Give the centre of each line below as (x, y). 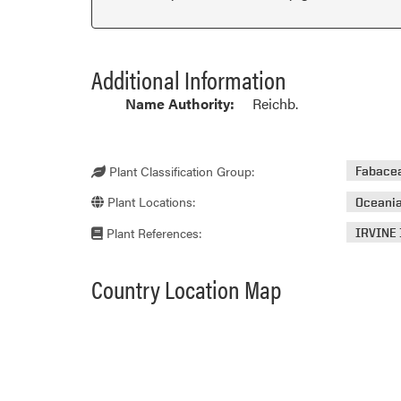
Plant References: (153, 232)
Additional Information (189, 78)
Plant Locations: (150, 201)
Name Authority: (180, 103)
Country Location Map (186, 288)
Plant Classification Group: (180, 171)
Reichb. (275, 103)
